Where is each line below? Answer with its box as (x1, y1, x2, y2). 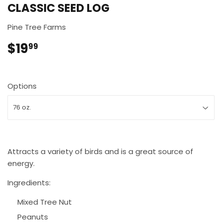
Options (7, 81, 37, 92)
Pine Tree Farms (7, 22, 66, 33)
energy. (7, 158, 35, 169)
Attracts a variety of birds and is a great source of (7, 146, 193, 157)
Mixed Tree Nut (17, 197, 72, 208)
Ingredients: (7, 177, 53, 188)
